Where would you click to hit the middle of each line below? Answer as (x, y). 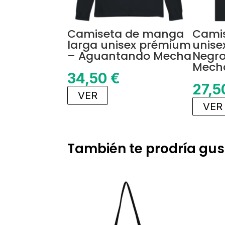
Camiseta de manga (126, 34)
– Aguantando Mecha (130, 56)
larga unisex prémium (129, 45)
